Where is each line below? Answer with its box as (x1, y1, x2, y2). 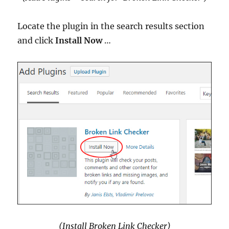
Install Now (55, 35, 103, 45)
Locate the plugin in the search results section (17, 20, 205, 31)
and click (17, 35, 56, 45)
